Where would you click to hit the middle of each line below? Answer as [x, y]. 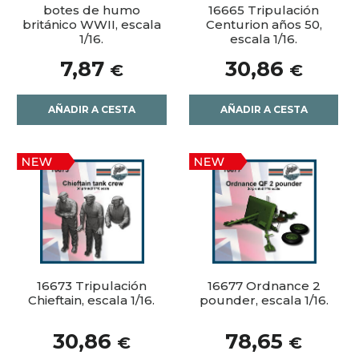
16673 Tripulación [91, 285]
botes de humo [91, 10]
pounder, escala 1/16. [264, 300]
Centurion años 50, [264, 25]
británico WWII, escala [91, 25]
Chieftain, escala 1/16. [92, 300]
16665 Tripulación [264, 10]
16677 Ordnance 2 [264, 285]
